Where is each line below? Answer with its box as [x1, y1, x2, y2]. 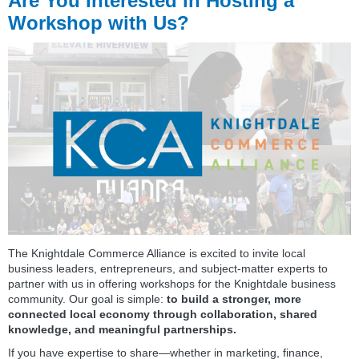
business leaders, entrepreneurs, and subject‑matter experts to [8, 262, 328, 276]
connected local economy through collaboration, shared [8, 308, 317, 321]
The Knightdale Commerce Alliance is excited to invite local [8, 247, 305, 260]
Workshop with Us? [8, 11, 189, 34]
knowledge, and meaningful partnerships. [8, 323, 236, 337]
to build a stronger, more [167, 292, 301, 306]
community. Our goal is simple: [8, 292, 167, 306]
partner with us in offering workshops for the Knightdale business [8, 277, 336, 291]
